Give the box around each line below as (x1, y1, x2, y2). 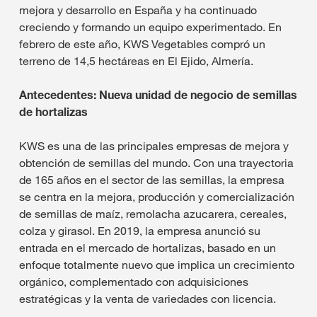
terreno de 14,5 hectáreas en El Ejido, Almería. (19, 53, 253, 68)
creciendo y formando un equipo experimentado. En (19, 19, 282, 34)
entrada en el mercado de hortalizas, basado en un (19, 240, 276, 255)
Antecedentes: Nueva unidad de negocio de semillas (19, 87, 297, 102)
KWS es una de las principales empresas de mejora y (19, 138, 289, 153)
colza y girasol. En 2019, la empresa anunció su (19, 223, 260, 238)
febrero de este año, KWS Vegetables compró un (19, 36, 265, 51)
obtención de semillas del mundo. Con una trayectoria (19, 155, 294, 170)
